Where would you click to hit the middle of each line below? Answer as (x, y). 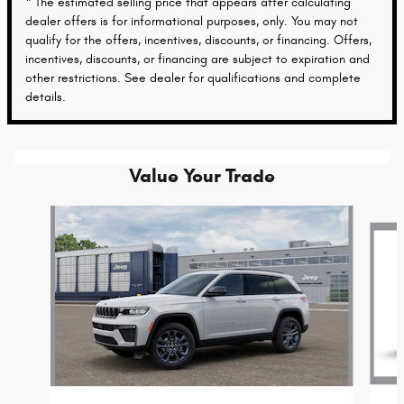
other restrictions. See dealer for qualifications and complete (193, 78)
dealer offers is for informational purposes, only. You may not (192, 21)
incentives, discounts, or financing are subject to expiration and (197, 59)
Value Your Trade (202, 175)
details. (46, 96)
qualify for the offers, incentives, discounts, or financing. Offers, (198, 40)
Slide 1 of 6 (36, 214)
